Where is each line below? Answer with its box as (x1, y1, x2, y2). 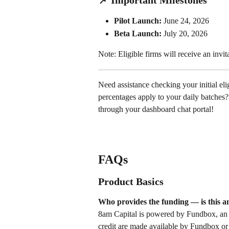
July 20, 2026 (162, 29, 210, 38)
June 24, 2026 (162, 16, 211, 26)
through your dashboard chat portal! (98, 104, 214, 113)
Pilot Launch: (114, 16, 162, 26)
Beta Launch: (114, 29, 162, 38)
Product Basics (98, 175, 164, 187)
